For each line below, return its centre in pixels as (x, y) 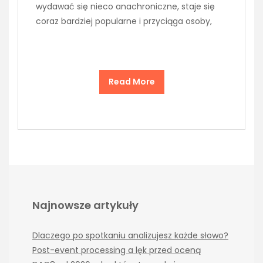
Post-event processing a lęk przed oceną (117, 250)
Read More (131, 81)
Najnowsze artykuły (85, 205)
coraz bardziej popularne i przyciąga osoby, (124, 21)
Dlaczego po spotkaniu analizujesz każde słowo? (130, 235)
